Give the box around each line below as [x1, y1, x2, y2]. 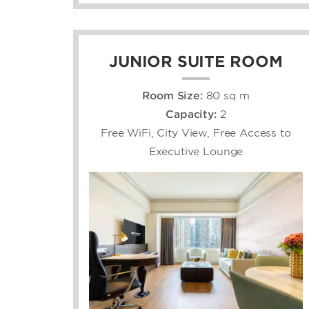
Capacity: [166, 108, 220, 121]
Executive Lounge [148, 145, 243, 158]
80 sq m [206, 89, 250, 102]
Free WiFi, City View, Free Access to [101, 126, 291, 139]
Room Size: [142, 89, 203, 102]
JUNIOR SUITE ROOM [109, 52, 283, 70]
